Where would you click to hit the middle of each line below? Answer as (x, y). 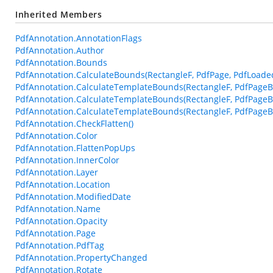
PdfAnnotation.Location (63, 184)
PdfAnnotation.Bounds (61, 62)
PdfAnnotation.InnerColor (67, 160)
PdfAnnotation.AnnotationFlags (79, 38)
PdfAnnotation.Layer (57, 172)
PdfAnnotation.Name (58, 209)
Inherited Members (59, 14)
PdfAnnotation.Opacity (61, 221)
